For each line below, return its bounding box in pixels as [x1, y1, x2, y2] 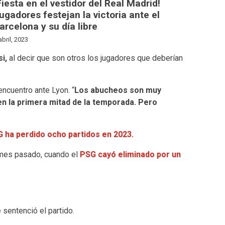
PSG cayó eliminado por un [79, 149, 181, 159]
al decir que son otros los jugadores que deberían [7, 53, 183, 63]
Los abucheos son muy [74, 85, 161, 95]
